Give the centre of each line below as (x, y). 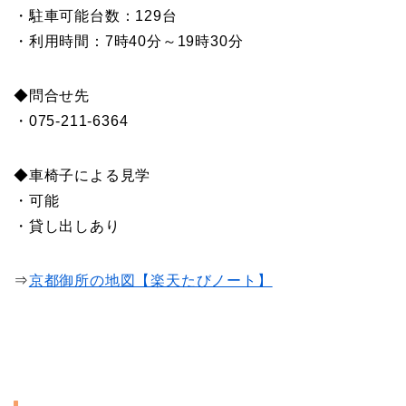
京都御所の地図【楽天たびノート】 (150, 281)
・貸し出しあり (67, 227)
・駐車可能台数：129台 (96, 16)
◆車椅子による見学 (82, 176)
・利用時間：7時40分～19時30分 (129, 42)
